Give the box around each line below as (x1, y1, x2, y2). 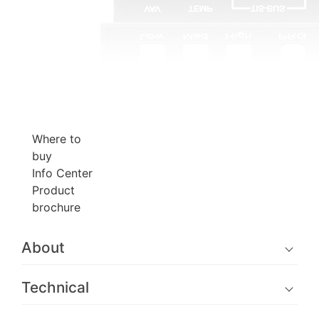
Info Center (32, 166, 93, 180)
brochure (32, 200, 80, 214)
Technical (21, 278, 89, 296)
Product (32, 183, 75, 197)
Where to (32, 132, 81, 146)
